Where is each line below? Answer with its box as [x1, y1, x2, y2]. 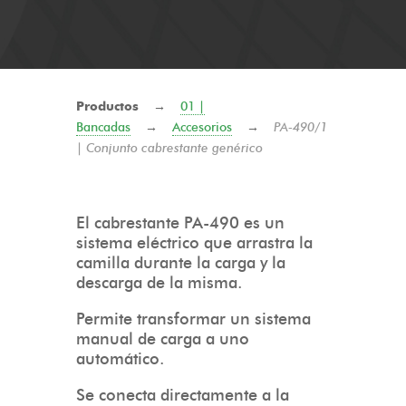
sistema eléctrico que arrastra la [76, 233, 313, 253]
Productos [76, 99, 139, 114]
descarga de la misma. [76, 273, 242, 293]
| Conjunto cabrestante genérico [76, 140, 263, 156]
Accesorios [172, 120, 232, 135]
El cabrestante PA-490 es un [76, 213, 285, 233]
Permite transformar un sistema [76, 309, 311, 329]
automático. [76, 349, 164, 369]
